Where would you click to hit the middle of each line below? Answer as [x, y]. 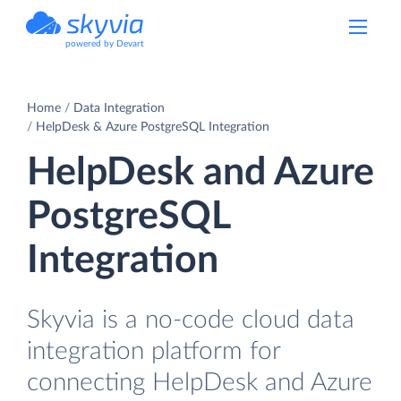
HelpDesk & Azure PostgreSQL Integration [153, 127]
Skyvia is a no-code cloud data [191, 320]
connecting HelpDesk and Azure [200, 382]
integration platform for [154, 351]
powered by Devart [105, 44]
